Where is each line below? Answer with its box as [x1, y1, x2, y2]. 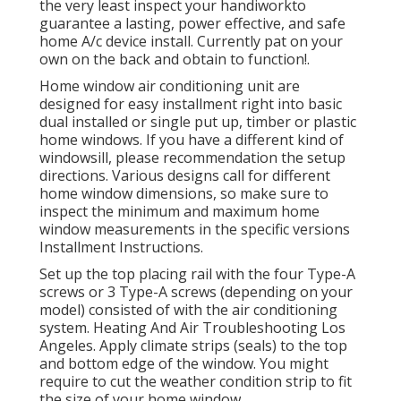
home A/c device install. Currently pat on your [39, 30, 343, 51]
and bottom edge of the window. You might [39, 353, 328, 373]
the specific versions [215, 218, 350, 239]
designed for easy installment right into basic [39, 93, 342, 114]
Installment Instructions [39, 236, 200, 257]
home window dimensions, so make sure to [39, 183, 328, 203]
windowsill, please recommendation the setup [39, 147, 346, 167]
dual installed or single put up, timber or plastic [39, 111, 356, 132]
